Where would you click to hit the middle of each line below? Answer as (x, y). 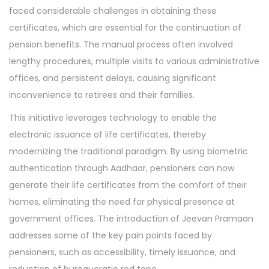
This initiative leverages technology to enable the (113, 118)
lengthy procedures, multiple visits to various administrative (134, 61)
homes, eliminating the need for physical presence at (122, 202)
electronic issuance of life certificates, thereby (107, 134)
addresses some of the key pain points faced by (110, 235)
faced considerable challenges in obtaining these (113, 11)
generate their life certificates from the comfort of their (128, 185)
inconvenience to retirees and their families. (102, 95)
